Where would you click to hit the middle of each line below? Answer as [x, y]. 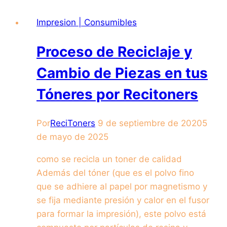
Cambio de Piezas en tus [122, 73]
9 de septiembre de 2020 [150, 123]
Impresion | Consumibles [87, 22]
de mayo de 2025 [72, 137]
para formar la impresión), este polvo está [121, 214]
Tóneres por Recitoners [117, 94]
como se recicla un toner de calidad [109, 159]
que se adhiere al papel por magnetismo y [122, 187]
